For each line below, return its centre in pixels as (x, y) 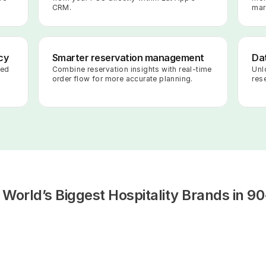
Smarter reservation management (128, 58)
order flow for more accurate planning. (122, 79)
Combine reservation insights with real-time (132, 69)
